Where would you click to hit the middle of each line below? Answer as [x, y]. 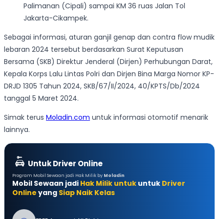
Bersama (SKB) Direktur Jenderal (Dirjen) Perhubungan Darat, [108, 61]
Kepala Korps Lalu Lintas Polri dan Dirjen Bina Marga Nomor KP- [109, 74]
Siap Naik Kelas [87, 192]
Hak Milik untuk [108, 183]
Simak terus [25, 117]
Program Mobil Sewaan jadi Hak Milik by [58, 175]
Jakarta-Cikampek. [56, 18]
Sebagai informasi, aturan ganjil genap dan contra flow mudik [109, 37]
